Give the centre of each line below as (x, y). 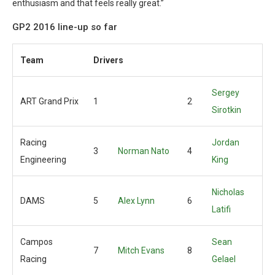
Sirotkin (227, 110)
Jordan (226, 142)
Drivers (108, 60)
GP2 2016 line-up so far (65, 27)
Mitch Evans (141, 250)
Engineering (43, 160)
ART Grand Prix (49, 101)
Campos (37, 242)
